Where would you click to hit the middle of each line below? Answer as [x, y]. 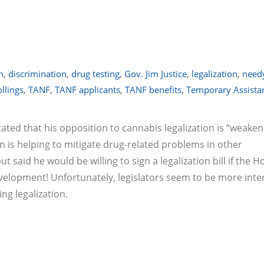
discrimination [37, 74]
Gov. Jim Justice [156, 74]
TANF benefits [153, 90]
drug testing [95, 74]
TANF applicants [88, 90]
